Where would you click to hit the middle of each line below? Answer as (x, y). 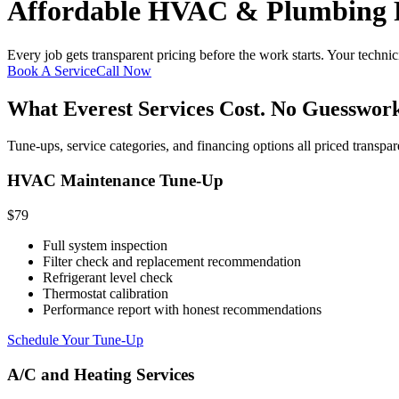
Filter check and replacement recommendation (172, 261)
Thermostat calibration (106, 293)
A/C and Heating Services (101, 374)
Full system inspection (105, 245)
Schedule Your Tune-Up (75, 339)
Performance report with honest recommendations (182, 309)
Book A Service (52, 70)
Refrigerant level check (108, 277)
